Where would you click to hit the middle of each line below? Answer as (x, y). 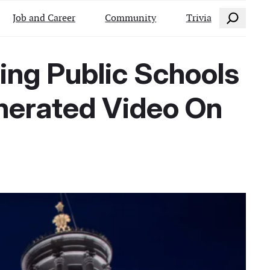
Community (131, 17)
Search (233, 15)
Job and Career (44, 17)
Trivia (199, 17)
